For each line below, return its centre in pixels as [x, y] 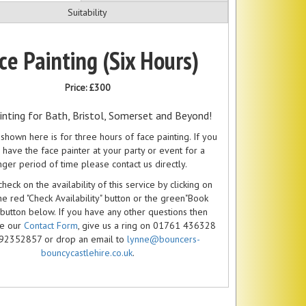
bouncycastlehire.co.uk [87, 252]
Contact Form [51, 225]
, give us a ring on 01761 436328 [147, 225]
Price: [77, 87]
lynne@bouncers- [163, 239]
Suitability [87, 12]
